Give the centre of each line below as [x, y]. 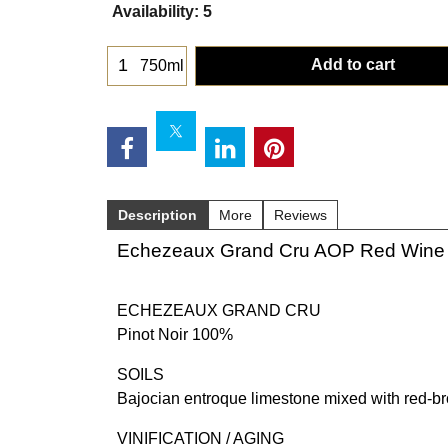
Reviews [300, 214]
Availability [153, 11]
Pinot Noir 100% [175, 334]
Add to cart [353, 64]
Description [157, 214]
